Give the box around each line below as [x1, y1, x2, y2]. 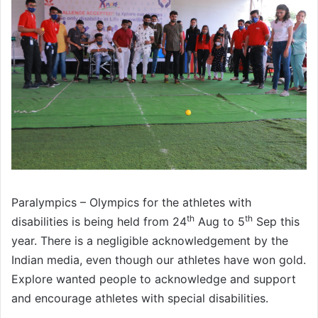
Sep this [253, 214, 300, 229]
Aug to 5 [194, 214, 245, 229]
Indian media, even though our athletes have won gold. [11, 253, 306, 268]
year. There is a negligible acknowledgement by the [11, 234, 288, 248]
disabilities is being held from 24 [11, 214, 187, 229]
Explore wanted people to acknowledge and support [11, 272, 296, 287]
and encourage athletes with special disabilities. [11, 291, 268, 306]
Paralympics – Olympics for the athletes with [11, 195, 251, 210]
